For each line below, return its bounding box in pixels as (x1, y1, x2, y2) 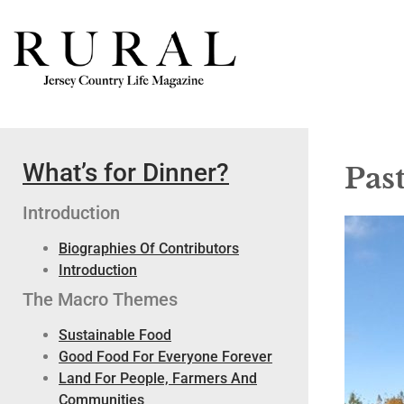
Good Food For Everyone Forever (59, 348, 272, 365)
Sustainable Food (59, 326, 171, 344)
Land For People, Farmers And (59, 370, 257, 387)
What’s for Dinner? (23, 158, 229, 188)
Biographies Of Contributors (59, 240, 239, 257)
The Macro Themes (23, 289, 178, 310)
